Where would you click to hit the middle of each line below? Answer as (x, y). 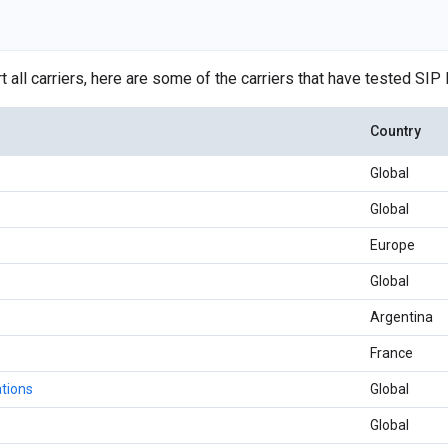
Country (395, 131)
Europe (392, 245)
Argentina (401, 317)
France (391, 353)
